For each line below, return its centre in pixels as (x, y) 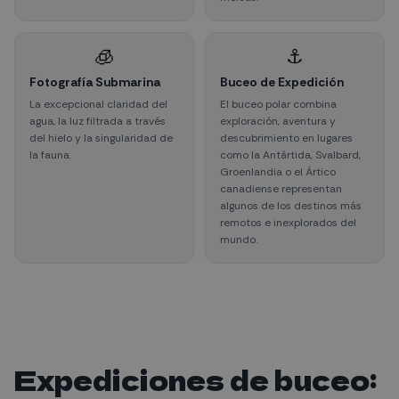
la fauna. (50, 155)
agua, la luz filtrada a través (98, 121)
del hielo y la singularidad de (101, 138)
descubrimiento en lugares (286, 138)
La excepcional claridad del (98, 104)
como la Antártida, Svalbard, (290, 155)
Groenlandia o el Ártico (278, 172)
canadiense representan (281, 189)
